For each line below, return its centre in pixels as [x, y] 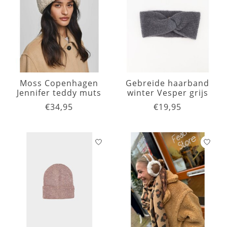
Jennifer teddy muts [59, 93]
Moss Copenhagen [59, 83]
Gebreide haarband [168, 83]
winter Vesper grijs [167, 93]
